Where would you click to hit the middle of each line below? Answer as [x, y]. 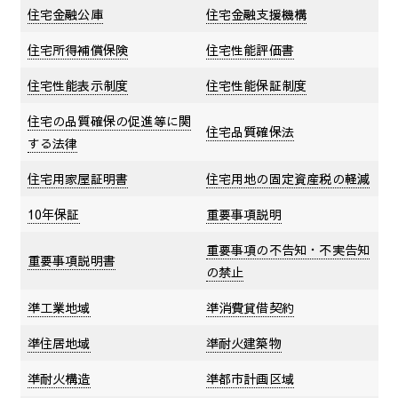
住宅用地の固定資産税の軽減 [288, 178]
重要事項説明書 [71, 260]
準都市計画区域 [250, 378]
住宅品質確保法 [250, 131]
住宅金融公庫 [65, 14]
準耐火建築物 [243, 342]
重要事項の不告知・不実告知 [288, 249]
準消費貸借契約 [250, 307]
